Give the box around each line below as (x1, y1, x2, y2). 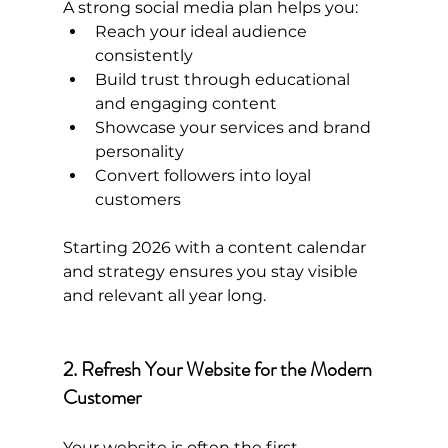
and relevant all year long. (62, 286, 266, 306)
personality (94, 142, 184, 162)
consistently (94, 46, 193, 66)
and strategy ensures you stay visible (62, 262, 362, 282)
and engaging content (94, 94, 277, 114)
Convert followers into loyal (94, 166, 315, 186)
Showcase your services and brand (94, 118, 375, 138)
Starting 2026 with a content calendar (62, 238, 370, 258)
